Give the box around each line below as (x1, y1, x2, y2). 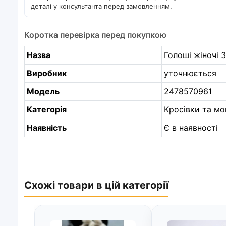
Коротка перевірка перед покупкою (24, 29, 166, 40)
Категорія (27, 104, 67, 115)
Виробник (27, 68, 67, 78)
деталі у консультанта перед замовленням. (31, 2, 172, 10)
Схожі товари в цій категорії (24, 179, 168, 191)
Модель (27, 86, 60, 96)
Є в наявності (164, 122, 218, 133)
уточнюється (164, 68, 216, 78)
